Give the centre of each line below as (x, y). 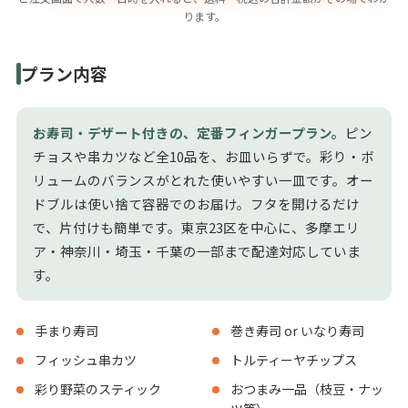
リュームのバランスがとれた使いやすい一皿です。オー (203, 179)
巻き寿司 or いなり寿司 (297, 330)
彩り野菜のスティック (98, 388)
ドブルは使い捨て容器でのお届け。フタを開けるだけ (196, 203)
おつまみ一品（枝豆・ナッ (307, 388)
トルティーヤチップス (294, 359)
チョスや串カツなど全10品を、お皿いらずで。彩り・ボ (204, 156)
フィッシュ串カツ (86, 359)
